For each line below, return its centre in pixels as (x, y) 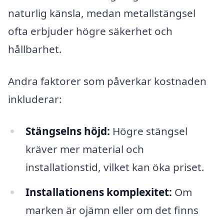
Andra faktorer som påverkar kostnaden (107, 81)
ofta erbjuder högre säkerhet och (90, 31)
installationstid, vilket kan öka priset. (115, 167)
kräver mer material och (84, 149)
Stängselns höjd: (67, 131)
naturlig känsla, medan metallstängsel (102, 13)
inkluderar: (35, 99)
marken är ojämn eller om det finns (112, 210)
